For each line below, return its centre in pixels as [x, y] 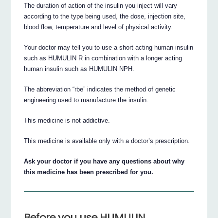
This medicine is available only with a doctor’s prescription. [107, 141]
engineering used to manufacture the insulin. [86, 100]
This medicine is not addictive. [67, 120]
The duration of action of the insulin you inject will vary [101, 6]
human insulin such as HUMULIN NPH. [79, 69]
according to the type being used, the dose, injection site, [105, 17]
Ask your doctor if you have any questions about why [104, 161]
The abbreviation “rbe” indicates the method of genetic [100, 90]
